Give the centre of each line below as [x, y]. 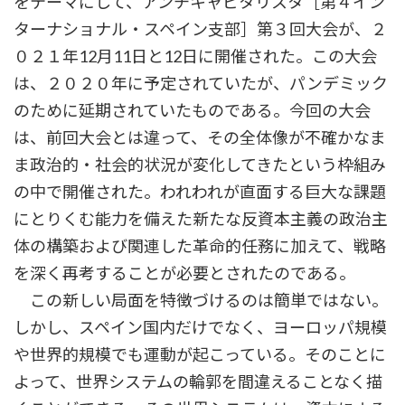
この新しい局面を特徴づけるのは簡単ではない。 [201, 301]
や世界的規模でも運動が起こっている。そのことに [200, 355]
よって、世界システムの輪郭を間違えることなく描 [198, 382]
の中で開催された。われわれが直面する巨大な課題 [200, 192]
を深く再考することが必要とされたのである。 [184, 273]
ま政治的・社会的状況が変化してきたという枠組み [200, 165]
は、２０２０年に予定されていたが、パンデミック [201, 84]
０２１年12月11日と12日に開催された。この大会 [195, 57]
